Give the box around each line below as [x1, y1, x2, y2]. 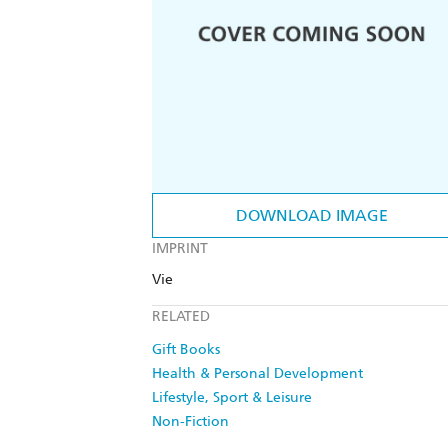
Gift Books [152, 341, 220, 359]
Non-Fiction [152, 413, 229, 431]
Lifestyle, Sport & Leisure [152, 389, 312, 407]
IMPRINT [152, 240, 208, 258]
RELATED [152, 308, 210, 326]
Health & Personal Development [152, 365, 363, 383]
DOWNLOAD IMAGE [236, 206, 388, 226]
